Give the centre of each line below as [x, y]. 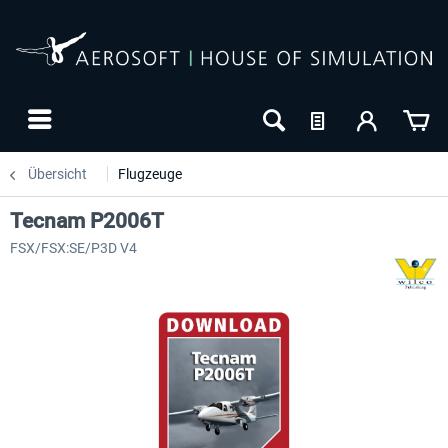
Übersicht [57, 174]
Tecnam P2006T [87, 221]
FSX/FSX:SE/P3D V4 [73, 248]
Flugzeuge [150, 174]
